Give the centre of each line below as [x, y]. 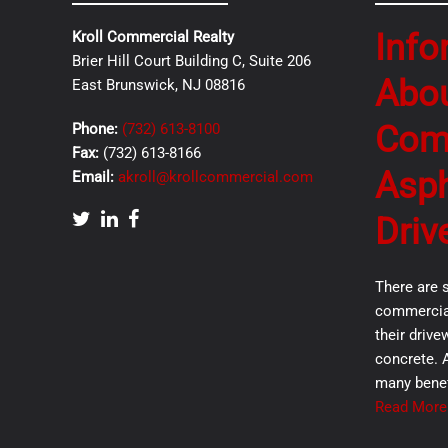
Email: [93, 177]
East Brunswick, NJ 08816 [158, 85]
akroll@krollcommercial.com [215, 177]
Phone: [97, 129]
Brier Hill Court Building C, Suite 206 [191, 61]
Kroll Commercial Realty [153, 37]
